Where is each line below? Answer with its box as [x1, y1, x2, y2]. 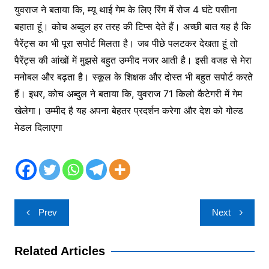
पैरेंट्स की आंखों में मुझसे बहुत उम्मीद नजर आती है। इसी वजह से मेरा [14, 54, 252, 67]
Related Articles [14, 244, 105, 258]
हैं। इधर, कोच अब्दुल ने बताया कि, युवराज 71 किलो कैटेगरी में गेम [14, 88, 242, 100]
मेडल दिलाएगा [14, 121, 62, 134]
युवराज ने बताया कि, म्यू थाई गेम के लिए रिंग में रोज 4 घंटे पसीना [14, 4, 237, 16]
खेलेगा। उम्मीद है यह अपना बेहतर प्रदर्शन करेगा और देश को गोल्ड [14, 104, 243, 117]
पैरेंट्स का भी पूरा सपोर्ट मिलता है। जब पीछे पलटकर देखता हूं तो [14, 37, 238, 50]
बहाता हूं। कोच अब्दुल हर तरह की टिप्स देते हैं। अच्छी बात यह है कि [14, 20, 251, 33]
